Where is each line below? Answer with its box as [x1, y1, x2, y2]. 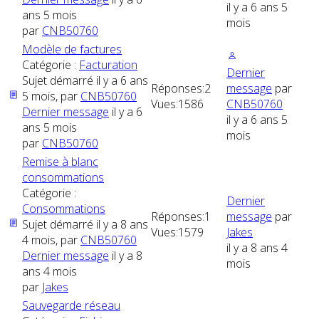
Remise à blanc [22, 153, 98, 169]
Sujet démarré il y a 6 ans [22, 72, 148, 88]
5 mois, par [22, 88, 80, 104]
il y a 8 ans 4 [226, 239, 288, 256]
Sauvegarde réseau [22, 297, 120, 313]
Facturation [79, 56, 137, 73]
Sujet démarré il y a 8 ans [22, 216, 148, 232]
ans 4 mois [22, 263, 77, 279]
